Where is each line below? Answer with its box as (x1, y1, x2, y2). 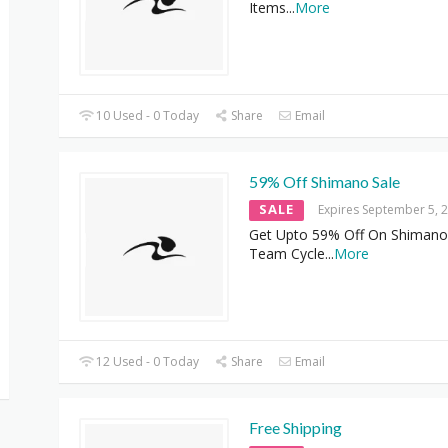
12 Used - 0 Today (93, 352, 200, 370)
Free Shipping (249, 417, 342, 437)
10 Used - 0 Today (93, 106, 200, 124)
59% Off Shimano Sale (249, 171, 400, 191)
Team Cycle (249, 243, 325, 263)
